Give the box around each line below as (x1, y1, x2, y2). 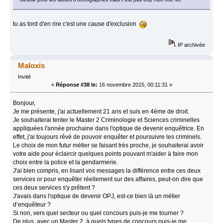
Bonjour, (13, 99, 36, 107)
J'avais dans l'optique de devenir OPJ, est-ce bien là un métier (13, 192, 181, 200)
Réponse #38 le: (55, 81, 98, 88)
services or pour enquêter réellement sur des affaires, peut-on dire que (13, 175, 204, 183)
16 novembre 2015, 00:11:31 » (97, 81, 172, 88)
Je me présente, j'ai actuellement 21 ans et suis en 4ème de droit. (13, 108, 190, 115)
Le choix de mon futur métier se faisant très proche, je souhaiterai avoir (13, 141, 204, 149)
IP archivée (176, 41, 206, 48)
